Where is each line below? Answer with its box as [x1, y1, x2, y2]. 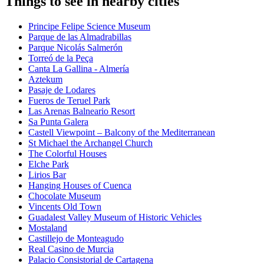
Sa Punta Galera [28, 117, 88, 127]
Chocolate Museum [28, 191, 101, 202]
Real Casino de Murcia [28, 244, 114, 255]
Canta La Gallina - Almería [28, 64, 129, 74]
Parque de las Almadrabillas [28, 32, 131, 42]
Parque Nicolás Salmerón [28, 42, 123, 53]
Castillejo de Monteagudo [28, 233, 124, 244]
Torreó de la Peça [28, 53, 93, 64]
